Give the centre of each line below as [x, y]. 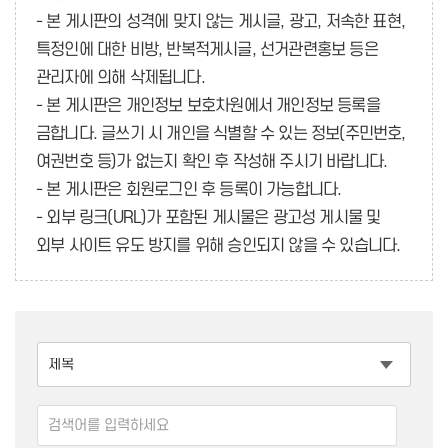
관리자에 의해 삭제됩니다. [120, 78]
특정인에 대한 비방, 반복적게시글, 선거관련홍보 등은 [207, 50]
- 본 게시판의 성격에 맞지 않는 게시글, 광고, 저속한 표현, [221, 22]
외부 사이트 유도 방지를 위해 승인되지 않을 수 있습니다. [218, 246]
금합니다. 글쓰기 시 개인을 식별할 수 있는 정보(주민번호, [221, 134]
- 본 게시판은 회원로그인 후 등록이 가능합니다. [189, 190]
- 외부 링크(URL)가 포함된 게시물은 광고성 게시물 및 [208, 218]
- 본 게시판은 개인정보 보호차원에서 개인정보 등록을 [208, 106]
